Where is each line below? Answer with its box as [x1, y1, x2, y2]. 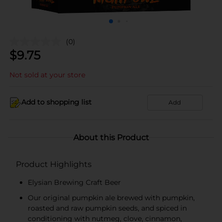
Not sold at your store [9, 70, 85, 79]
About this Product [73, 132, 149, 142]
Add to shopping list [21, 98, 92, 107]
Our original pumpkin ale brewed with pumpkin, [28, 193, 195, 202]
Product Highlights [16, 159, 92, 169]
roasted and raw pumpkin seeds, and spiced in [28, 203, 187, 213]
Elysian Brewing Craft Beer [28, 177, 121, 187]
